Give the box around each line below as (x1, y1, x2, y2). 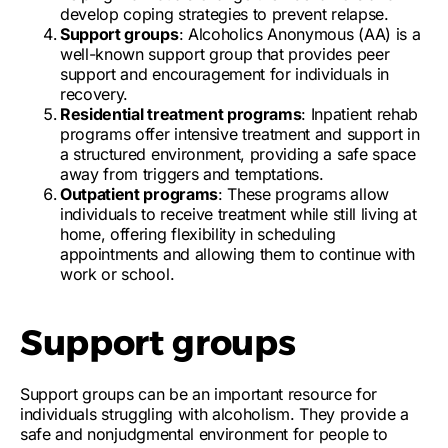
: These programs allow (217, 184, 389, 204)
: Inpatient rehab (301, 104, 418, 124)
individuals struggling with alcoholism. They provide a (20, 404, 409, 424)
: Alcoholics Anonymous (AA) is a (178, 24, 421, 44)
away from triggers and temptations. (60, 164, 324, 184)
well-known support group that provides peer (60, 44, 390, 64)
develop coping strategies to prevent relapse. (60, 4, 389, 24)
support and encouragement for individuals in (60, 64, 389, 84)
